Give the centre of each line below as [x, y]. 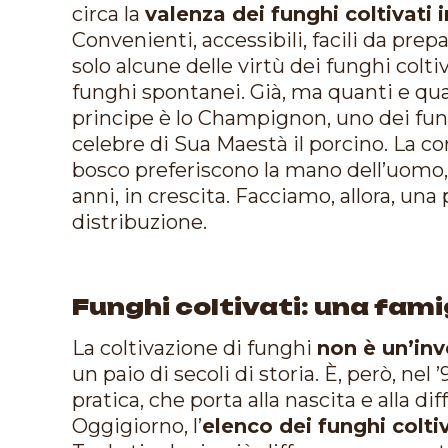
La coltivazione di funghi [194, 347]
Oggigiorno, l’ [137, 425]
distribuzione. [139, 221]
